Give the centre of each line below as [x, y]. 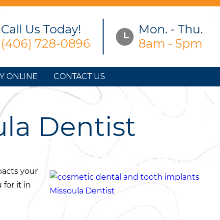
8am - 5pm [170, 43]
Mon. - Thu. [171, 29]
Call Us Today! [41, 29]
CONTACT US [79, 76]
